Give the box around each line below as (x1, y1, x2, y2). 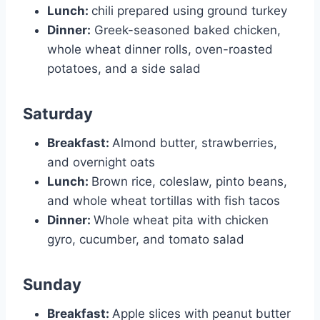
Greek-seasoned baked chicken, (91, 22, 281, 37)
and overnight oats (47, 154, 155, 169)
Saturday (23, 104, 93, 123)
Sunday (23, 274, 81, 294)
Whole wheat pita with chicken (94, 212, 269, 227)
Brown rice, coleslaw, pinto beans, (91, 174, 287, 189)
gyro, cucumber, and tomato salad (47, 231, 244, 246)
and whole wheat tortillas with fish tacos (47, 193, 280, 208)
